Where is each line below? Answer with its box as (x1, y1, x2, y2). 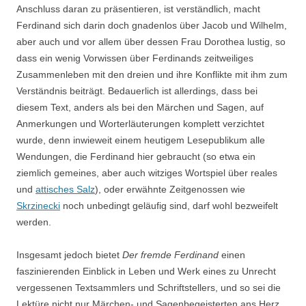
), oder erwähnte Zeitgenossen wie (95, 184, 245, 195)
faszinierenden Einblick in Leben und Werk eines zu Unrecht (16, 266, 276, 277)
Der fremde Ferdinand (122, 249, 221, 260)
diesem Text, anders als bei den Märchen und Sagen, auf (16, 102, 264, 113)
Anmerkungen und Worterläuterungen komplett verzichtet (16, 118, 264, 129)
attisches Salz (36, 184, 95, 195)
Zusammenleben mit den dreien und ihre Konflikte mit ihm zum (16, 69, 288, 80)
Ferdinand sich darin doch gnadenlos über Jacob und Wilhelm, (16, 20, 287, 31)
